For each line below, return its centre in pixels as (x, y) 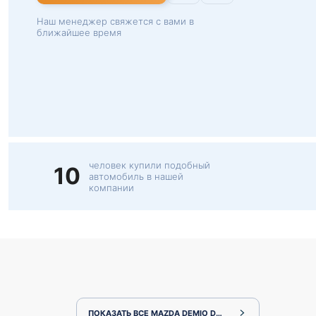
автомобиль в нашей (136, 176)
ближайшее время (79, 32)
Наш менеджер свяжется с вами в (115, 21)
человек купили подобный (150, 165)
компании (111, 188)
